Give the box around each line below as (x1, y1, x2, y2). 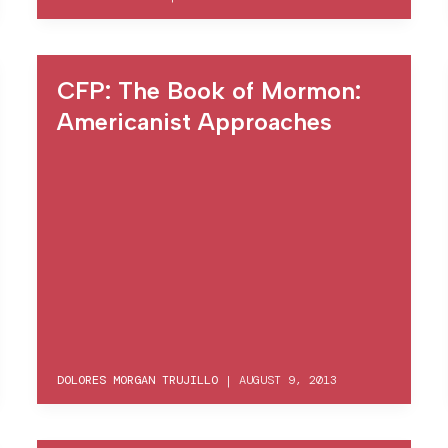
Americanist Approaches (57, 107, 333, 136)
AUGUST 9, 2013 (239, 371, 338, 388)
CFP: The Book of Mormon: (57, 76, 362, 105)
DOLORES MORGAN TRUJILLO (57, 371, 219, 388)
